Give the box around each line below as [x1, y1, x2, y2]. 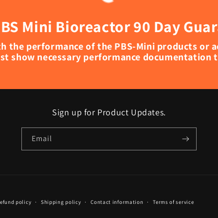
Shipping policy [40, 199, 81, 206]
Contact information [91, 199, 144, 206]
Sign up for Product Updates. [52, 107, 166, 118]
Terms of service [153, 199, 194, 206]
